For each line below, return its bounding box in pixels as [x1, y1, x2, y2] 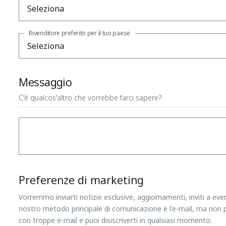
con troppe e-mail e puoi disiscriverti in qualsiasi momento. [19, 215, 212, 225]
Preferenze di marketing [19, 172, 144, 187]
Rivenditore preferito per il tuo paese [29, 28, 130, 37]
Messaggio [19, 74, 72, 89]
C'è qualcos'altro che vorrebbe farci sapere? [19, 92, 162, 102]
